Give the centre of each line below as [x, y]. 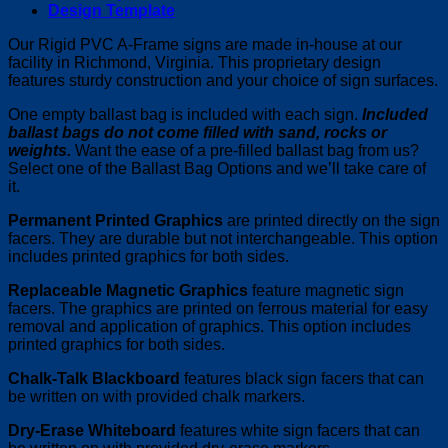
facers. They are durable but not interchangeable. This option [223, 239]
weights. [39, 151]
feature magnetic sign [326, 291]
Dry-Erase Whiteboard [92, 431]
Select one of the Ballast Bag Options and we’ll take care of [217, 169]
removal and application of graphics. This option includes [209, 327]
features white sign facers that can [298, 431]
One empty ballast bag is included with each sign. [185, 115]
